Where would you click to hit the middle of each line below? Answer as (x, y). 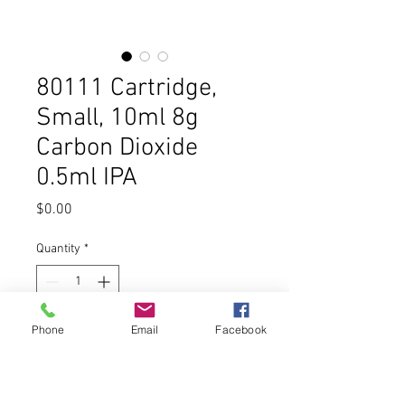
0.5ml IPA (87, 178)
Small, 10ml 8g (118, 118)
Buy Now (145, 386)
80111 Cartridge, (127, 89)
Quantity (58, 249)
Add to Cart (145, 338)
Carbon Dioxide (117, 148)
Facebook (241, 329)
